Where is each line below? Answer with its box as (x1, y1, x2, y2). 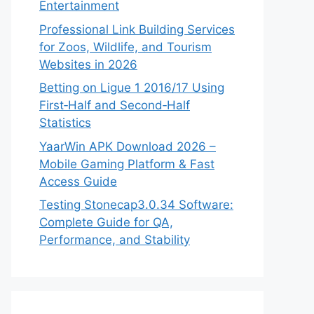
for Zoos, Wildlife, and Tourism (39, 39, 212, 54)
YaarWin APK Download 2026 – (39, 139, 216, 153)
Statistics (39, 116, 91, 130)
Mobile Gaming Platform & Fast (39, 156, 214, 171)
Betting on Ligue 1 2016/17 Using (39, 81, 224, 95)
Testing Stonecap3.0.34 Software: (39, 198, 233, 212)
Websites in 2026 (39, 57, 137, 71)
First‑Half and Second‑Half (39, 98, 190, 112)
